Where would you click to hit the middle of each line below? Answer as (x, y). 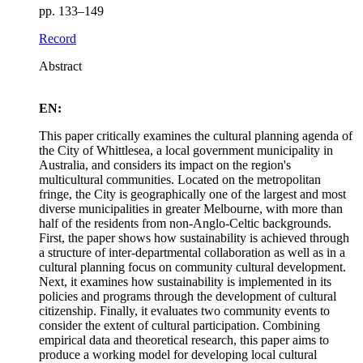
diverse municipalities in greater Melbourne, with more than (191, 208)
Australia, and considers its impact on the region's (165, 164)
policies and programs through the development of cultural (188, 296)
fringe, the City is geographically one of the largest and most (192, 194)
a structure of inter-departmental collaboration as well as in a (192, 252)
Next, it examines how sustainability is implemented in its (185, 281)
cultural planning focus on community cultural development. (192, 267)
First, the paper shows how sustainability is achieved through (194, 237)
